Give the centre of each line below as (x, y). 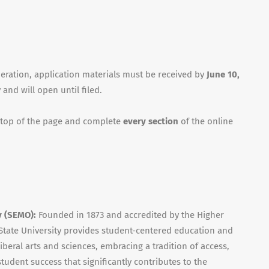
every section (152, 121)
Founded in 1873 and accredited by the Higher (131, 215)
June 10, (223, 74)
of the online (207, 121)
